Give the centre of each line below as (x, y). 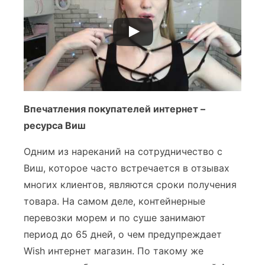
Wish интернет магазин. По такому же (114, 251)
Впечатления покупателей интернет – (114, 109)
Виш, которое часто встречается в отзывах (127, 168)
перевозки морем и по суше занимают (115, 218)
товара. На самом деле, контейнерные (114, 201)
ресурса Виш (55, 125)
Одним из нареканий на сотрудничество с (123, 151)
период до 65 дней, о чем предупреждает (123, 234)
